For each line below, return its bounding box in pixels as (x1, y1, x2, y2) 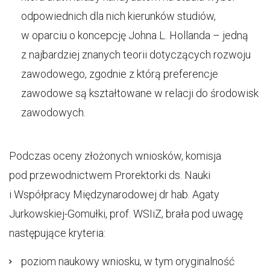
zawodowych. (21, 106, 86, 119)
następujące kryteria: (9, 227, 105, 239)
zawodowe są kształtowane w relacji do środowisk (21, 87, 259, 99)
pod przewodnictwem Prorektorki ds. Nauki (9, 169, 210, 181)
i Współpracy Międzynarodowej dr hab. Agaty (9, 188, 219, 201)
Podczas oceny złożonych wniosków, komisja (9, 149, 221, 162)
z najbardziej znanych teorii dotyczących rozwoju (21, 48, 251, 61)
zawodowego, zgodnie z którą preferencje (21, 67, 218, 80)
